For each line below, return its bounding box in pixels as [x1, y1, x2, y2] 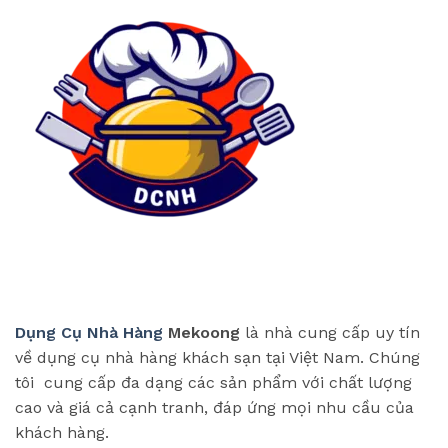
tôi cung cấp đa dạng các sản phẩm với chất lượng [15, 372, 412, 392]
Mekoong [163, 322, 240, 342]
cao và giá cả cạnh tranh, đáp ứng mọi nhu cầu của [15, 397, 414, 417]
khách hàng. [15, 422, 109, 442]
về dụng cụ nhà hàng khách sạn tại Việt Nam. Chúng [15, 347, 420, 367]
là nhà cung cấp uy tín [240, 322, 420, 342]
